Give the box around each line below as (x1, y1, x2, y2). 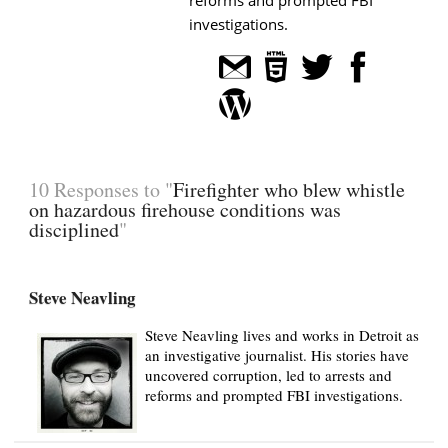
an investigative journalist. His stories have (145, 344, 409, 365)
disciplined (29, 215, 119, 243)
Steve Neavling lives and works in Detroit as (145, 324, 419, 345)
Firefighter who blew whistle (173, 175, 405, 203)
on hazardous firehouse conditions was (29, 195, 341, 223)
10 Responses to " (29, 175, 173, 203)
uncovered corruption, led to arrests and (145, 364, 392, 385)
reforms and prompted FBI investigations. (145, 384, 403, 405)
